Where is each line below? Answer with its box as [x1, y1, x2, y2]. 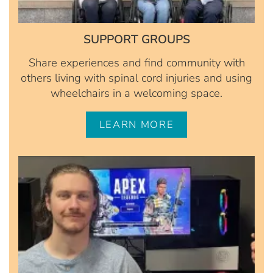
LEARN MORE [99, 117, 174, 132]
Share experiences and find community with [28, 54, 245, 70]
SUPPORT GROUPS [83, 30, 190, 48]
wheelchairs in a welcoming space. [51, 85, 222, 101]
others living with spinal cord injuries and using [21, 69, 252, 85]
